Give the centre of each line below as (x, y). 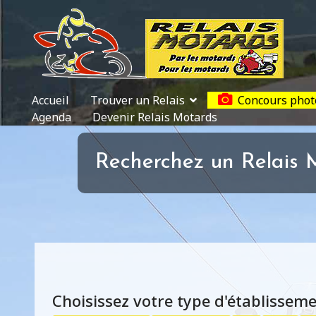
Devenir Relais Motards (155, 117)
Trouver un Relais (138, 100)
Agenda (51, 117)
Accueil (50, 100)
